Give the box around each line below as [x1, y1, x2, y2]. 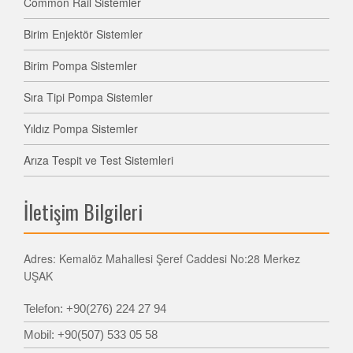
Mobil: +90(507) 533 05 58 [24, 327, 158, 341]
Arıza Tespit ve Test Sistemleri [24, 151, 173, 168]
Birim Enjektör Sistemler [24, 25, 143, 42]
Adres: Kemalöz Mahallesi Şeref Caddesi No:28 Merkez [24, 250, 300, 266]
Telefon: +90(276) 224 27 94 [24, 301, 166, 315]
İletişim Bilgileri [24, 196, 143, 226]
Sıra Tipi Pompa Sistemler [24, 88, 153, 105]
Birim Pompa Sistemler [24, 57, 137, 73]
